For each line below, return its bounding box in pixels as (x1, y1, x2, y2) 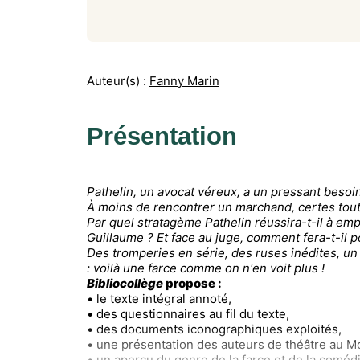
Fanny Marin (149, 72, 219, 88)
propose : (163, 275, 222, 291)
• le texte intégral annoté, (87, 290, 231, 306)
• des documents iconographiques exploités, (87, 321, 342, 337)
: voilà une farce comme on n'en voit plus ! (87, 260, 325, 276)
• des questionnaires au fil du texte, (87, 305, 289, 321)
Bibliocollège (87, 275, 163, 291)
